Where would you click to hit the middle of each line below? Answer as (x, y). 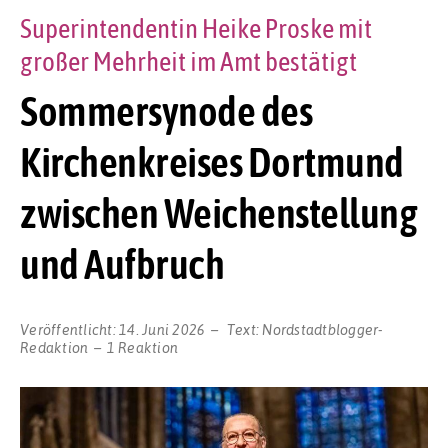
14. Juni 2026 (162, 328)
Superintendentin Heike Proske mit (196, 29)
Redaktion (54, 346)
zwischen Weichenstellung (218, 213)
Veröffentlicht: (69, 328)
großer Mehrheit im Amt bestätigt (188, 62)
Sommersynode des (166, 111)
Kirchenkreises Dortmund (212, 162)
